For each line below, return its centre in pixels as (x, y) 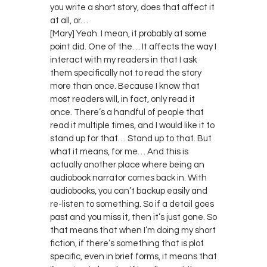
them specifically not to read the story (126, 73)
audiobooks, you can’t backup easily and (129, 191)
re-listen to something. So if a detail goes (132, 204)
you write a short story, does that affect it (132, 7)
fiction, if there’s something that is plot (127, 243)
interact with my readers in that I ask (123, 60)
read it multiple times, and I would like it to (132, 125)
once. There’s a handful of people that (127, 112)
